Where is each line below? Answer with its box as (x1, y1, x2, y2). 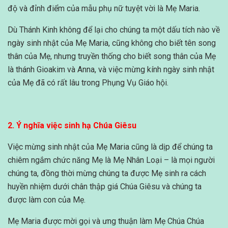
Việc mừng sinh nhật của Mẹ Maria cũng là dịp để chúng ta (8, 142, 213, 152)
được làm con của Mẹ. (8, 195, 85, 205)
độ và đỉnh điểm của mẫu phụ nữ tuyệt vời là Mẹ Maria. (8, 4, 200, 14)
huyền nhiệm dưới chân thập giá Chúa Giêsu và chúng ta (8, 182, 202, 192)
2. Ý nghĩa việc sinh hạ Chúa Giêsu (8, 121, 136, 131)
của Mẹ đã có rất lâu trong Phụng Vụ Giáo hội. (8, 78, 168, 88)
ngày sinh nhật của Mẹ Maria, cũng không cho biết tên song (8, 38, 216, 48)
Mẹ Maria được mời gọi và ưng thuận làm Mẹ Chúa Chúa (8, 216, 204, 226)
